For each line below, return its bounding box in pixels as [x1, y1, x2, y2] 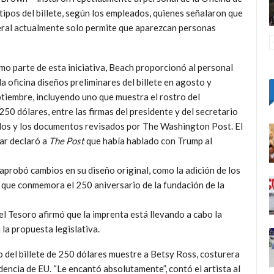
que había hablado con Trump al [86, 135, 212, 146]
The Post [49, 135, 86, 146]
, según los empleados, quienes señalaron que [62, 7, 243, 18]
